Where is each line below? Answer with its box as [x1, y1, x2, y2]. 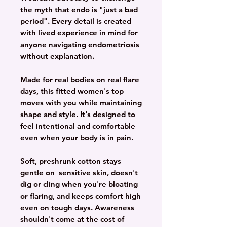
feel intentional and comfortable [20, 121, 135, 131]
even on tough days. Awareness [20, 203, 134, 213]
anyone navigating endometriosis [20, 40, 139, 50]
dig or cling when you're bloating [20, 179, 138, 190]
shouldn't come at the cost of [20, 214, 124, 224]
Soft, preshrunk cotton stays [20, 156, 121, 166]
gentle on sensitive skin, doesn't [20, 168, 138, 178]
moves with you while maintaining [20, 98, 142, 108]
